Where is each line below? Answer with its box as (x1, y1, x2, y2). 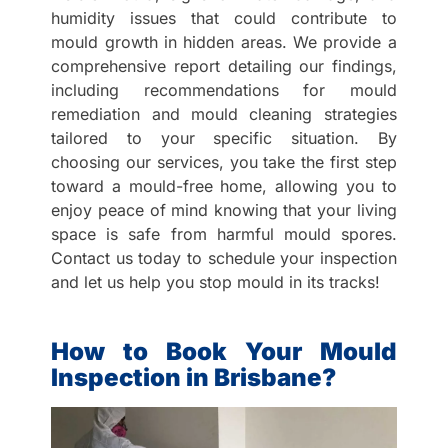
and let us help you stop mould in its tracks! (51, 271, 381, 292)
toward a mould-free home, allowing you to (51, 175, 397, 196)
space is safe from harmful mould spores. (51, 223, 397, 244)
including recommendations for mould (51, 79, 397, 100)
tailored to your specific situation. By (51, 127, 397, 148)
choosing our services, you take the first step (51, 151, 397, 172)
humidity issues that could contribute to (51, 7, 397, 28)
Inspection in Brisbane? (51, 362, 337, 392)
